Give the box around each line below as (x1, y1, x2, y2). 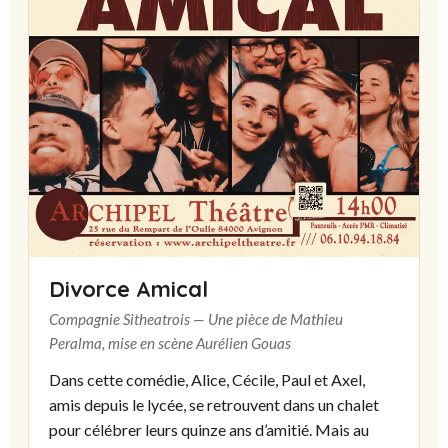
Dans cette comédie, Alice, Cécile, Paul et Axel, (49, 369, 365, 389)
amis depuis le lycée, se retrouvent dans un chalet (49, 394, 379, 414)
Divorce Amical (49, 274, 208, 302)
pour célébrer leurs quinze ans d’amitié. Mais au (49, 419, 369, 439)
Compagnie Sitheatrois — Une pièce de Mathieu (49, 309, 343, 328)
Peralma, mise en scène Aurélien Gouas (49, 333, 291, 352)
